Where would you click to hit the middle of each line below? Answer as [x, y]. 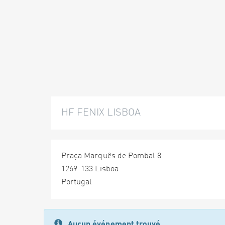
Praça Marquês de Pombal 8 [111, 156]
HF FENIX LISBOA [101, 113]
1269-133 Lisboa [90, 169]
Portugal [77, 182]
